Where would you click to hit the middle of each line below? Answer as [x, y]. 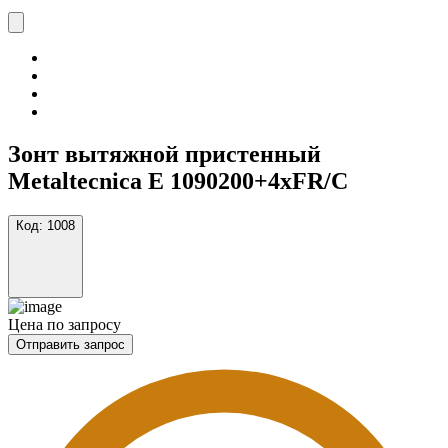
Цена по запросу [64, 324]
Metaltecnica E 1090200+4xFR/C [178, 180]
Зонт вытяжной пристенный [164, 153]
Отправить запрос [70, 344]
